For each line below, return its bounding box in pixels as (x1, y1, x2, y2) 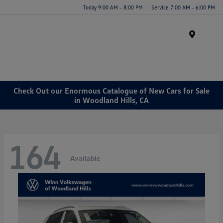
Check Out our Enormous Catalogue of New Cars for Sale (13, 85, 210, 96)
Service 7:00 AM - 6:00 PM (151, 3, 215, 10)
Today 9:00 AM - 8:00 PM (83, 3, 143, 10)
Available (70, 153, 101, 162)
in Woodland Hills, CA (74, 95, 149, 105)
